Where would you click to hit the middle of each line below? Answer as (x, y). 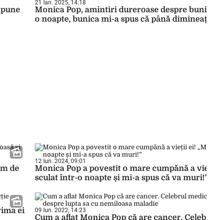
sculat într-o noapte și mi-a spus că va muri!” (122, 178)
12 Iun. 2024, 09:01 (60, 161)
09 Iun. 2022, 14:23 (60, 210)
